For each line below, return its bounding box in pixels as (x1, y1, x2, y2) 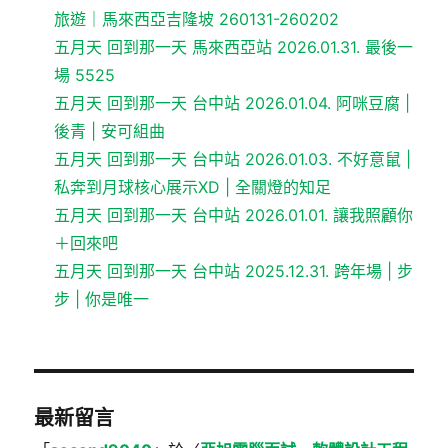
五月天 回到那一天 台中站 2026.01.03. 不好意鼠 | (54, 149, 412, 170)
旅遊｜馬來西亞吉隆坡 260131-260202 (54, 9, 340, 30)
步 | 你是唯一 (54, 289, 150, 310)
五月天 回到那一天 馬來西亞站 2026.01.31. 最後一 (54, 37, 414, 58)
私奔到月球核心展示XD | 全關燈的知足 (54, 177, 332, 198)
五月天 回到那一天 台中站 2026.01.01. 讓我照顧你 (54, 205, 414, 226)
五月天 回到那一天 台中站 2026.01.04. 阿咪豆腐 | (54, 93, 411, 114)
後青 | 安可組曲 (54, 121, 166, 142)
